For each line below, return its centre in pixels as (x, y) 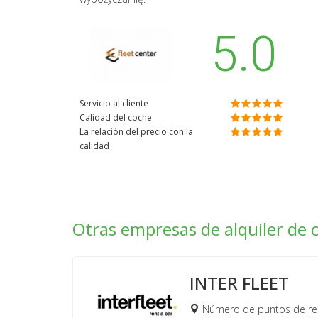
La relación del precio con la (136, 131)
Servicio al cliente (114, 103)
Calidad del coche (116, 117)
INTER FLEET (239, 283)
